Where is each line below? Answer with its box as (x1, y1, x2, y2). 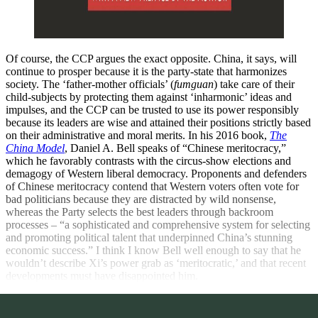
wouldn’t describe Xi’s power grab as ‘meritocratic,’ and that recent (6, 256, 306, 269)
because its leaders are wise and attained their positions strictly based (6, 116, 311, 128)
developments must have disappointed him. (6, 269, 198, 282)
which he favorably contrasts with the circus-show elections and (6, 154, 291, 167)
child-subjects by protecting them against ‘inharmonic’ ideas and (6, 90, 292, 103)
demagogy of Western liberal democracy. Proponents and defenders (6, 167, 307, 180)
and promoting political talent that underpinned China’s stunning (6, 231, 292, 243)
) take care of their (214, 77, 295, 90)
